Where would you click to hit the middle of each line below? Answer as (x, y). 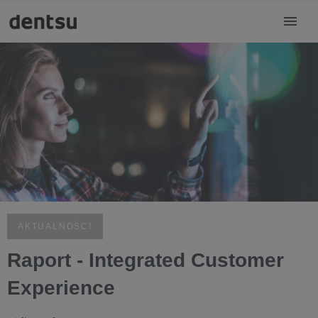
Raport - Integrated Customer (146, 260)
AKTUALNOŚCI (55, 226)
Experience (61, 288)
